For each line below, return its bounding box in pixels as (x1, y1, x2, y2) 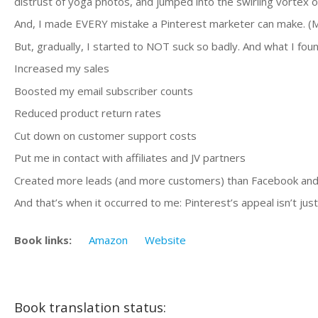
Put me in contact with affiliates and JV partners (14, 150, 246, 165)
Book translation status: (14, 298, 166, 316)
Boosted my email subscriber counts (14, 83, 193, 98)
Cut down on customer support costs (14, 128, 197, 143)
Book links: (14, 232, 72, 247)
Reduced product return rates (14, 106, 161, 120)
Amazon (89, 232, 128, 247)
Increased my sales (14, 61, 109, 75)
